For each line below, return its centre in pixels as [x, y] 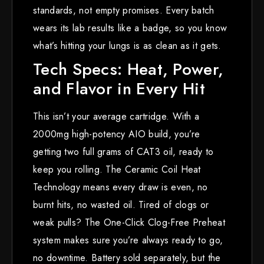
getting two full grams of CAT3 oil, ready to [123, 151]
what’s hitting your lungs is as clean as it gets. [127, 45]
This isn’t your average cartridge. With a [116, 116]
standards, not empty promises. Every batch [124, 10]
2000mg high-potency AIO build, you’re [117, 134]
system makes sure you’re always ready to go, [128, 240]
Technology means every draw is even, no [121, 187]
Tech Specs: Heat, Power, [128, 69]
